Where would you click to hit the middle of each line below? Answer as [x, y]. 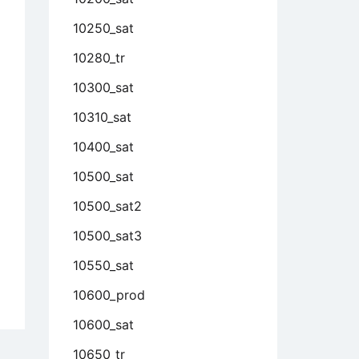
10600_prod [109, 295]
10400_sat [103, 147]
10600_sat [103, 325]
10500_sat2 [107, 206]
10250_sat [103, 28]
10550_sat [103, 265]
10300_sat [103, 87]
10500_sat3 [107, 236]
